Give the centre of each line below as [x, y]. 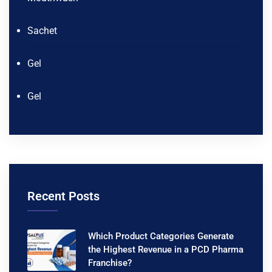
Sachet [42, 31]
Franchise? [110, 263]
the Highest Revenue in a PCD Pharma [166, 250]
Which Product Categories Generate [161, 236]
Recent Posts [63, 196]
